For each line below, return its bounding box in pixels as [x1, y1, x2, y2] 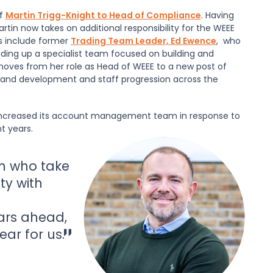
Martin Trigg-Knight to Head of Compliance [5, 9, 201, 22]
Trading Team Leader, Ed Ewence [70, 35, 216, 48]
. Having [200, 9, 234, 22]
